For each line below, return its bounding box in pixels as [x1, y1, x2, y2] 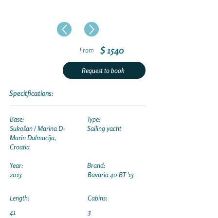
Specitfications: [9, 89, 54, 98]
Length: [10, 194, 29, 202]
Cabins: [88, 194, 107, 202]
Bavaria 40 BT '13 [88, 170, 133, 179]
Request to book [82, 66, 125, 74]
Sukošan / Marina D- [10, 124, 65, 132]
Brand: [87, 161, 105, 169]
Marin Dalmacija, [10, 133, 56, 142]
